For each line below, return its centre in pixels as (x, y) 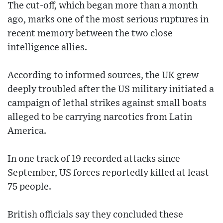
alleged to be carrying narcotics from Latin (100, 117)
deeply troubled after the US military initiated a (111, 89)
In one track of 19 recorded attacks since (94, 159)
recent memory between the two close (90, 33)
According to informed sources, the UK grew (103, 75)
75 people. (29, 187)
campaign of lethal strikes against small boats (107, 103)
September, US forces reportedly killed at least (108, 173)
